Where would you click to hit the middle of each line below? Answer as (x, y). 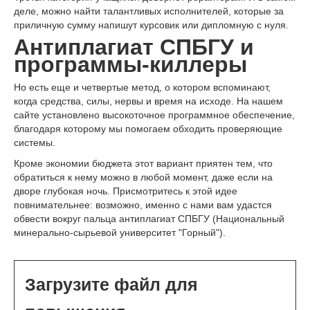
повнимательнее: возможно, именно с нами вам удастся (143, 204)
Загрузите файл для (111, 284)
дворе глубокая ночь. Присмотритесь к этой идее (126, 191)
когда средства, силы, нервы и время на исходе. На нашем (148, 101)
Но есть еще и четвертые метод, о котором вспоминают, (142, 87)
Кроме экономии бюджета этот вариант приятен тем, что (143, 163)
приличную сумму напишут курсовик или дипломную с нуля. (151, 25)
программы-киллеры (130, 64)
